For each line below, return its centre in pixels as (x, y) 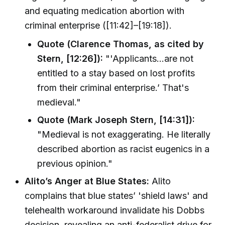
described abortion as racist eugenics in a (124, 149)
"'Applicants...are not (148, 58)
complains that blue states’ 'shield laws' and (117, 196)
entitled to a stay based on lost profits (116, 73)
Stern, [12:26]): (70, 58)
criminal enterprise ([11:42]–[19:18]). (98, 26)
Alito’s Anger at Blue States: (87, 181)
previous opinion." (75, 163)
